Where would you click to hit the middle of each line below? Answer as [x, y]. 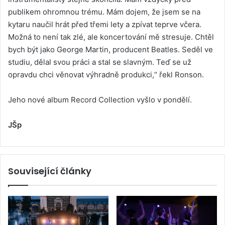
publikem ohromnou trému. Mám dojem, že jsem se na [104, 12]
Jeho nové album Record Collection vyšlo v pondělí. [100, 100]
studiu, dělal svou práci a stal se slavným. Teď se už [100, 62]
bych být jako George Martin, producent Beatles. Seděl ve [110, 50]
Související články [50, 171]
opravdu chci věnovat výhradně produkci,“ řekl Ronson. [106, 75]
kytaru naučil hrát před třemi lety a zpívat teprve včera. [105, 25]
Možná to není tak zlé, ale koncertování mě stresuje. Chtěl [111, 37]
